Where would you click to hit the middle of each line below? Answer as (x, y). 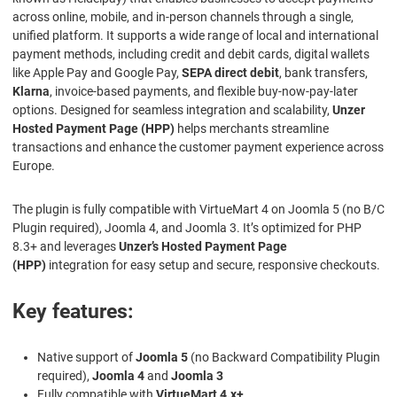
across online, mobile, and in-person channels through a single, (183, 17)
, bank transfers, (323, 73)
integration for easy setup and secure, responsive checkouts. (213, 265)
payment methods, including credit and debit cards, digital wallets (191, 54)
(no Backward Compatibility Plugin (284, 358)
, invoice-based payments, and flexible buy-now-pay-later (204, 92)
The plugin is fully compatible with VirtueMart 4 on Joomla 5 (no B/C (198, 210)
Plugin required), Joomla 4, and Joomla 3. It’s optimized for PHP (187, 228)
